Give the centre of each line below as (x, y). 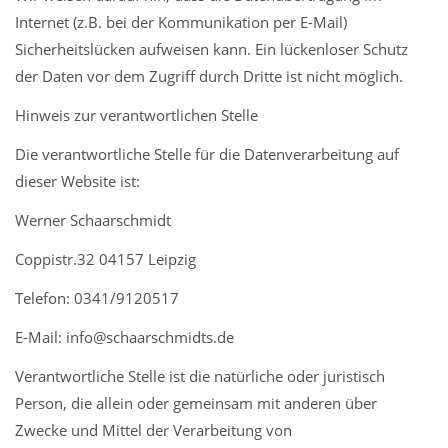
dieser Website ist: (77, 181)
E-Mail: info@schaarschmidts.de (124, 337)
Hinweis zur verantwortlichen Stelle (136, 115)
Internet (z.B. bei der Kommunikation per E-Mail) (181, 22)
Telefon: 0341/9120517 (97, 298)
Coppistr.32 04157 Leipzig (105, 259)
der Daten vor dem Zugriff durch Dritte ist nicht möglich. (209, 76)
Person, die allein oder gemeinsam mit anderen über (196, 403)
